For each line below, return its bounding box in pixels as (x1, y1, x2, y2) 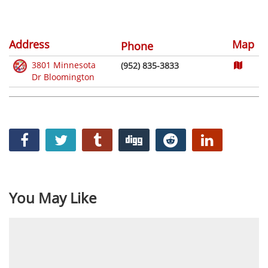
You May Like (9, 187, 96, 208)
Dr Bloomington (32, 71, 95, 83)
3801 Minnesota (32, 59, 96, 71)
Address (9, 36, 50, 51)
